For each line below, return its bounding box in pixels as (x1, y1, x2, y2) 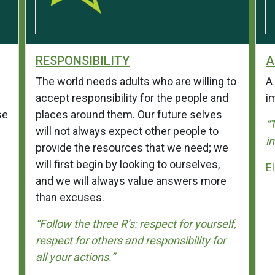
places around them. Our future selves (36, 107, 222, 121)
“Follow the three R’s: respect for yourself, (36, 217, 236, 230)
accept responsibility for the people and (36, 91, 228, 104)
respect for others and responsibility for (36, 233, 226, 247)
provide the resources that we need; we (36, 141, 228, 154)
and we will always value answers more (36, 174, 227, 187)
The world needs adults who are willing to (36, 74, 236, 88)
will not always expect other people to (36, 124, 219, 137)
